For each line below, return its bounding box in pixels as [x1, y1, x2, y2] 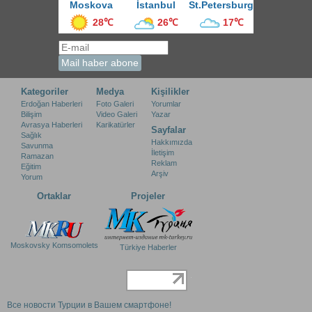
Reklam [151, 159, 177, 168]
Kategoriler [21, 86, 68, 97]
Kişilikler [151, 86, 189, 97]
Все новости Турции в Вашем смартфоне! [7, 300, 171, 311]
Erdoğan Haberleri [21, 100, 82, 109]
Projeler [131, 191, 165, 202]
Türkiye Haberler [119, 242, 177, 251]
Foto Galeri [96, 100, 134, 109]
